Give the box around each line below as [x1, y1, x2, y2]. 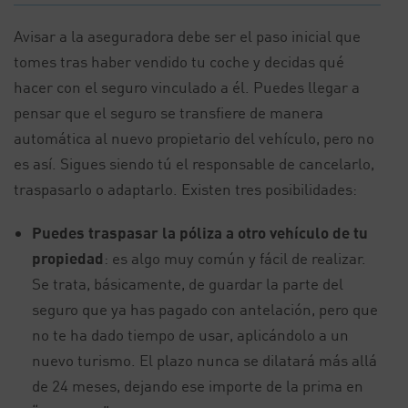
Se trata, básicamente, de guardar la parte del [32, 274, 343, 293]
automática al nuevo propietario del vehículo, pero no [14, 128, 374, 148]
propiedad [32, 249, 104, 268]
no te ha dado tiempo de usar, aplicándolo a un [32, 325, 349, 344]
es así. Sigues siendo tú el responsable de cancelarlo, [14, 154, 374, 173]
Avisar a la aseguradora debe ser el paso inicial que [14, 26, 361, 46]
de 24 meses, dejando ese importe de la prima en [32, 376, 363, 395]
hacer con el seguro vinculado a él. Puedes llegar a [14, 77, 360, 97]
